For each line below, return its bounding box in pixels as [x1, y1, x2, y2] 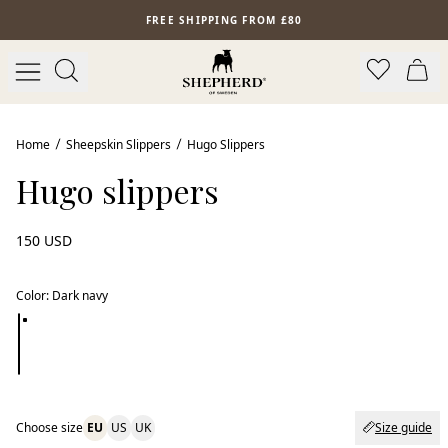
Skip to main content [3, 4, 141, 23]
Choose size [16, 419, 83, 436]
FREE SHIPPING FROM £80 [145, 12, 303, 27]
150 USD [16, 231, 72, 250]
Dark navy [52, 287, 108, 304]
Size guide [375, 419, 432, 436]
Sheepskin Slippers [66, 136, 171, 153]
